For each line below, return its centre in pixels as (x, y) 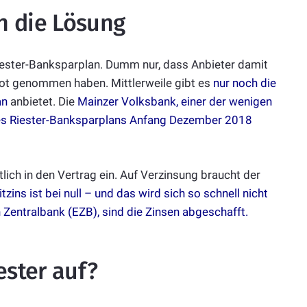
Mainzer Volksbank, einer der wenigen (175, 102)
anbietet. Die (42, 102)
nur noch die (245, 83)
